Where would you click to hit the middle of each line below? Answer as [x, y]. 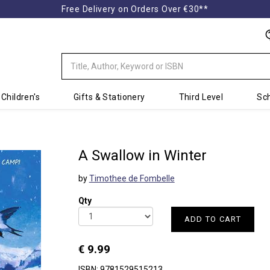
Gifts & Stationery [109, 97]
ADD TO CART [212, 219]
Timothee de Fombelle [132, 178]
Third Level [201, 97]
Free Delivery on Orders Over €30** [135, 9]
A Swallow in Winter [142, 155]
